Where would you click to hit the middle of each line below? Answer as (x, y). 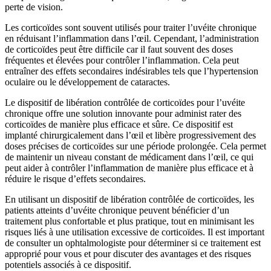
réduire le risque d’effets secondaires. (75, 178)
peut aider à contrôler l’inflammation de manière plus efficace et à (129, 168)
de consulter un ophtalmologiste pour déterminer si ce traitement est (133, 243)
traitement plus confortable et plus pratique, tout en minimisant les (129, 221)
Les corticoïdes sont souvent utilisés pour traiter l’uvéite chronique (131, 27)
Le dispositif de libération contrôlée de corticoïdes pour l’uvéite (125, 102)
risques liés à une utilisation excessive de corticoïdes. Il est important (135, 232)
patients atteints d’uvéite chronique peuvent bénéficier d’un (117, 210)
